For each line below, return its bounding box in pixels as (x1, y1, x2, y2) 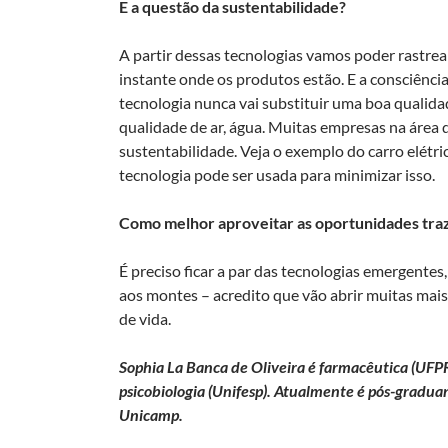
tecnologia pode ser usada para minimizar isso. (119, 164, 435, 184)
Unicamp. (119, 404, 183, 424)
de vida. (119, 308, 171, 328)
